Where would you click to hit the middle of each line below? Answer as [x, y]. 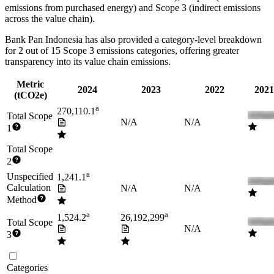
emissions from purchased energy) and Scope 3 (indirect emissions [133, 8]
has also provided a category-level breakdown [172, 40]
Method [22, 200]
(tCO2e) [31, 95]
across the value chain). [50, 19]
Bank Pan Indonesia [44, 40]
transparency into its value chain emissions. [88, 62]
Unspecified [30, 177]
